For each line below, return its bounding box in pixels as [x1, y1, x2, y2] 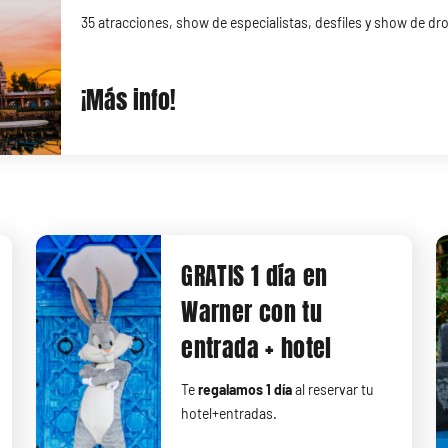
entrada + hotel [181, 331, 332, 367]
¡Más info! [81, 83, 177, 118]
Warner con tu [181, 295, 323, 331]
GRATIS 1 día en [181, 259, 328, 295]
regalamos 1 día [198, 381, 296, 399]
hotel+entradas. [181, 405, 278, 423]
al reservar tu [295, 381, 375, 399]
